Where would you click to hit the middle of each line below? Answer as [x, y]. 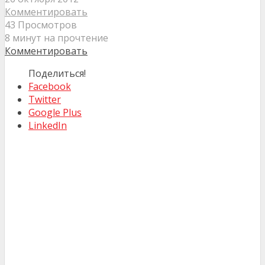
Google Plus [55, 113]
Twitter [45, 100]
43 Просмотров [41, 25]
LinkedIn [48, 126]
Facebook [50, 87]
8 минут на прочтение [56, 38]
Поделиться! [57, 74]
